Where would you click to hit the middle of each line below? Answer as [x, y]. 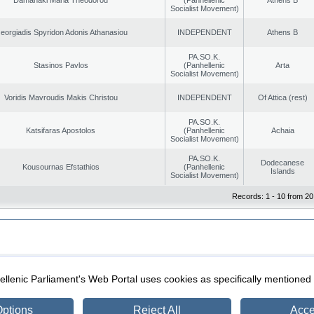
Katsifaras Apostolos [61, 130]
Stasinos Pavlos [61, 65]
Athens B [282, 32]
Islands [282, 171]
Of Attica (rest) [282, 97]
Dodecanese [282, 162]
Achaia [282, 130]
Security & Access [56, 274]
